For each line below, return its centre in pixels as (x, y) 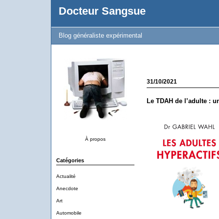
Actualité (66, 176)
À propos (95, 139)
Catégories (70, 160)
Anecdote (67, 188)
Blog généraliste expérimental (100, 35)
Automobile (69, 213)
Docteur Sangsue (102, 11)
